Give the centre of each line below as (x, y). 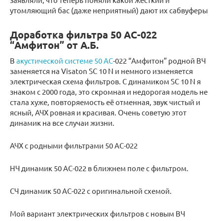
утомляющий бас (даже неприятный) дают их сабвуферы (109, 10)
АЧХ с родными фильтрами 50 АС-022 (74, 146)
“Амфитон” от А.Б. (54, 45)
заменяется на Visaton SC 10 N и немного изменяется (101, 71)
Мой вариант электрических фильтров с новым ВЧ (97, 214)
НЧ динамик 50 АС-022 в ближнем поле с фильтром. (99, 168)
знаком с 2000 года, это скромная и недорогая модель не (109, 92)
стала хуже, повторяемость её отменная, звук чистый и (105, 102)
